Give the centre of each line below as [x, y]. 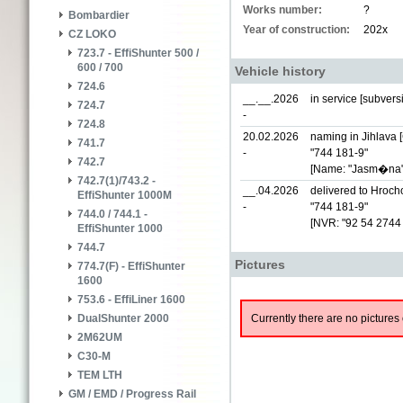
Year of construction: [296, 30]
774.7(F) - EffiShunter [131, 267]
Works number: [282, 10]
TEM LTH [100, 376]
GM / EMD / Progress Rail [132, 394]
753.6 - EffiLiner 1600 [131, 300]
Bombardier [99, 16]
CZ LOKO [92, 35]
